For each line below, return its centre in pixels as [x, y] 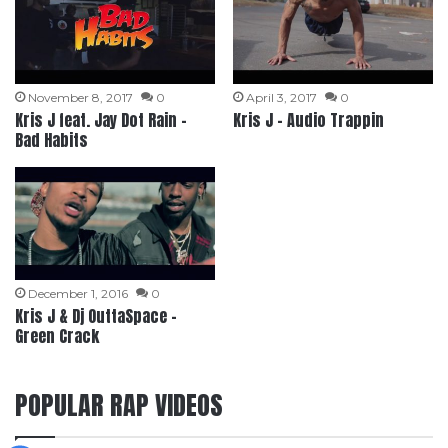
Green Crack [57, 336]
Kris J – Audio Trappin [308, 120]
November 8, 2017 [81, 98]
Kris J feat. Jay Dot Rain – [101, 120]
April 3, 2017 [281, 98]
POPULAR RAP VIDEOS [119, 405]
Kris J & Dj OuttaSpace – [96, 316]
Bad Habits [52, 140]
